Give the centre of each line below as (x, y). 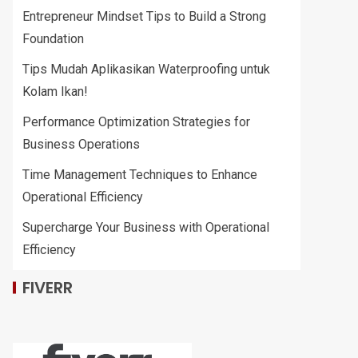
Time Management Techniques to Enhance (140, 175)
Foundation (53, 39)
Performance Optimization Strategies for (136, 122)
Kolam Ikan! (55, 91)
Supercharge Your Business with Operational (146, 227)
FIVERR (48, 288)
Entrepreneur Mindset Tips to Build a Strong (144, 16)
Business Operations (83, 144)
